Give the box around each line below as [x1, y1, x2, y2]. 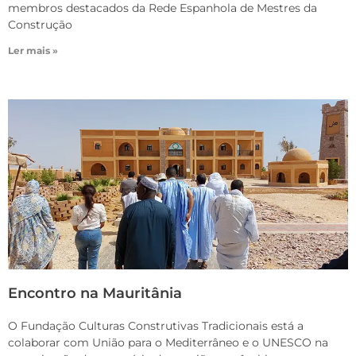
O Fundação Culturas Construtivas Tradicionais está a [8, 319, 304, 334]
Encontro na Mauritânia [8, 284, 182, 303]
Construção [8, 17, 72, 33]
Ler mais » [8, 44, 58, 57]
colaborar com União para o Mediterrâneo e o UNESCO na [8, 335, 328, 350]
